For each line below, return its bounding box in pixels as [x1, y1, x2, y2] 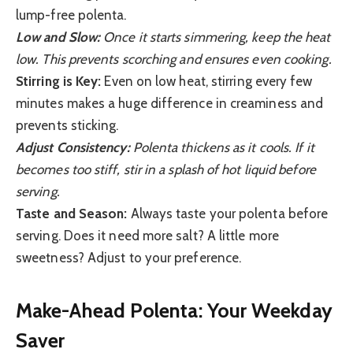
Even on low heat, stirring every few [101, 72, 313, 89]
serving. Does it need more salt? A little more [16, 227, 279, 243]
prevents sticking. [16, 117, 119, 133]
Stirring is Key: [16, 72, 102, 89]
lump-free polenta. [16, 6, 127, 23]
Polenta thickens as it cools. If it [129, 139, 314, 155]
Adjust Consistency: [16, 139, 130, 155]
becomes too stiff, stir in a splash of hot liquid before [16, 161, 316, 177]
